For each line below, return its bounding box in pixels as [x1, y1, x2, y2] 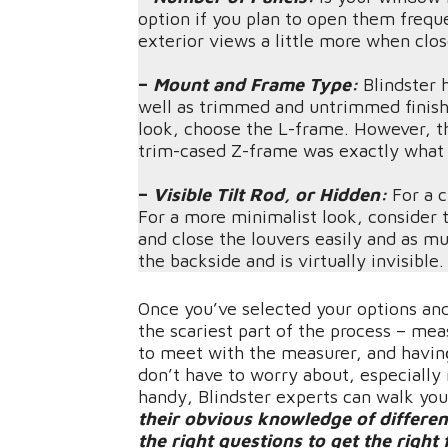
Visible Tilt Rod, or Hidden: [153, 184, 387, 206]
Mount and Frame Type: [153, 74, 358, 96]
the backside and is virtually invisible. [138, 250, 444, 272]
